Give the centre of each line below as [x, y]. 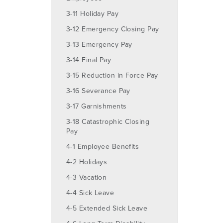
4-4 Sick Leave [90, 193]
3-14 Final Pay [89, 60]
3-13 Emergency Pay [99, 44]
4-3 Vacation [87, 177]
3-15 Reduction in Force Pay [112, 75]
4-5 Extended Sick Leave [107, 208]
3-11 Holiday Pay [92, 13]
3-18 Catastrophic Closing [108, 121]
